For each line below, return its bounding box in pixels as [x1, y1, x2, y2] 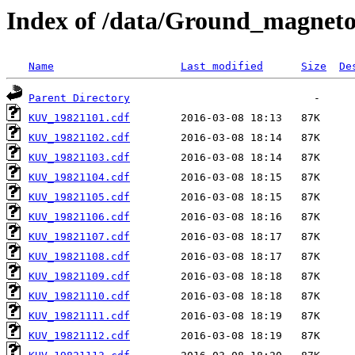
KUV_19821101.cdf [29, 112, 130, 124]
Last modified [181, 60, 263, 73]
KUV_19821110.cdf [29, 290, 130, 303]
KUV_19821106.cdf [29, 211, 130, 223]
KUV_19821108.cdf [29, 250, 130, 263]
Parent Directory [29, 92, 130, 105]
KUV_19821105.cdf [29, 191, 130, 204]
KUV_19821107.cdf [29, 231, 130, 243]
